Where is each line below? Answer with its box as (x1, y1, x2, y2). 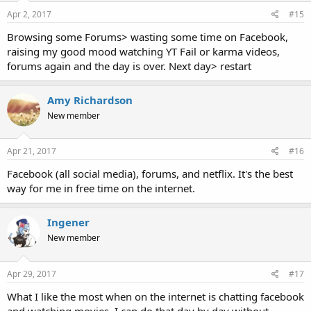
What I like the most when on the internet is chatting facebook (7, 289, 304, 303)
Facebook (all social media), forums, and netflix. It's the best (7, 167, 293, 181)
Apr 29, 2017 (7, 267, 56, 280)
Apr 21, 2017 (7, 145, 56, 158)
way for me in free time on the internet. (7, 181, 195, 196)
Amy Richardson (47, 92, 133, 107)
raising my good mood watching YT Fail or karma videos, (7, 44, 280, 58)
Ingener (47, 215, 90, 230)
